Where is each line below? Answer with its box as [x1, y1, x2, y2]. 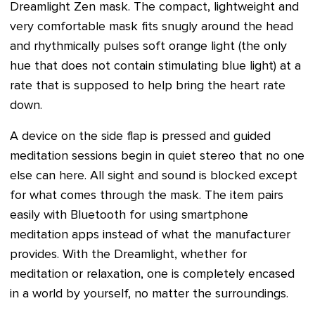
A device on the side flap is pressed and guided [10, 130, 271, 143]
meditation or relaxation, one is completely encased [10, 268, 295, 281]
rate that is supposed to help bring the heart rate [10, 79, 285, 93]
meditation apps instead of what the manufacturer [10, 229, 290, 242]
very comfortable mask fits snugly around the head [10, 20, 293, 34]
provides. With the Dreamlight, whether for [10, 248, 247, 262]
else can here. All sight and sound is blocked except [10, 169, 297, 183]
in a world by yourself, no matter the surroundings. [10, 288, 288, 301]
